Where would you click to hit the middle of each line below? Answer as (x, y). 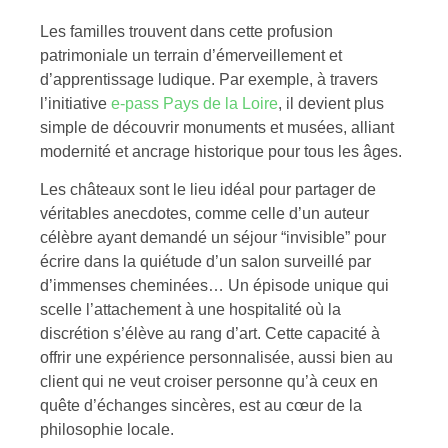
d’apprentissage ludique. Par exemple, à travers (209, 79)
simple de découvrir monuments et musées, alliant (217, 127)
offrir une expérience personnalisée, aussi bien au (216, 358)
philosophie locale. (107, 430)
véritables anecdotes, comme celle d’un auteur (204, 214)
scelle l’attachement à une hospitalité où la (190, 310)
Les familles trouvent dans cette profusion (186, 31)
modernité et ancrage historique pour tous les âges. (221, 151)
